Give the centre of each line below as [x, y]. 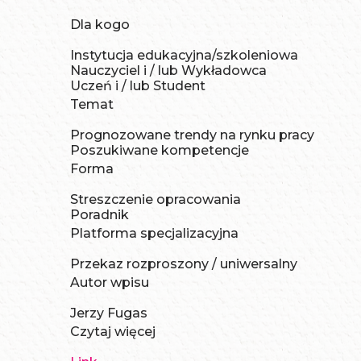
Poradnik [100, 215]
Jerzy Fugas [109, 313]
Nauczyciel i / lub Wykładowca [168, 71]
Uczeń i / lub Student [138, 86]
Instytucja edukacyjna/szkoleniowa [184, 56]
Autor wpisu [110, 283]
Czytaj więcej [113, 332]
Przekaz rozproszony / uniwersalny [184, 264]
